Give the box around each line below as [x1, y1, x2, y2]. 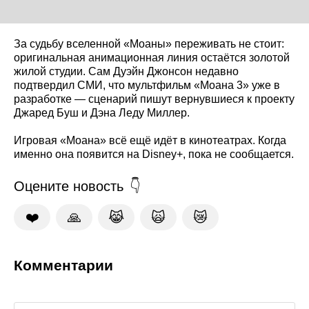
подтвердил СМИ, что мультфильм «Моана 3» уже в [14, 79, 280, 92]
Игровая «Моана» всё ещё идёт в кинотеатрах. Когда [14, 134, 286, 147]
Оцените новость [14, 179, 123, 195]
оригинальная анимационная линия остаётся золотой [14, 52, 290, 64]
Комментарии [14, 257, 113, 274]
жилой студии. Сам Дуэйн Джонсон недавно [14, 66, 239, 78]
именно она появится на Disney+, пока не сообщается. [14, 148, 294, 161]
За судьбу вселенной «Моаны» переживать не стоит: [14, 38, 284, 50]
